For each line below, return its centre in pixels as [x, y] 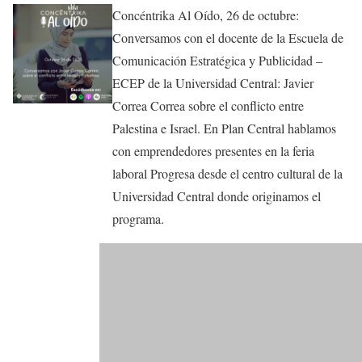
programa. [139, 219]
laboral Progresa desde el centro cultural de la [228, 174]
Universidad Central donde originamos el [217, 196]
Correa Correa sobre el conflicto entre [208, 106]
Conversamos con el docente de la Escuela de [228, 38]
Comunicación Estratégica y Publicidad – [218, 61]
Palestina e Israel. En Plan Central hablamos [225, 128]
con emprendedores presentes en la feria [214, 151]
